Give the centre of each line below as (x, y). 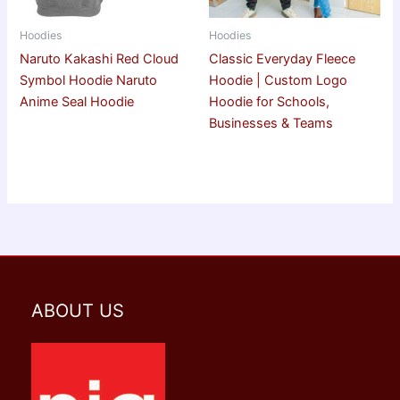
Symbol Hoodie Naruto (89, 80)
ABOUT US (78, 311)
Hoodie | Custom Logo (278, 80)
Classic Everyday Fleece (282, 58)
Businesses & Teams (271, 123)
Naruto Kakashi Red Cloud (100, 58)
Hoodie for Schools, (269, 101)
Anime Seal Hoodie (77, 101)
